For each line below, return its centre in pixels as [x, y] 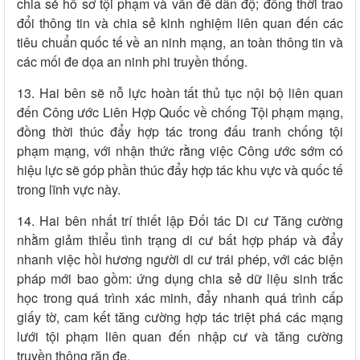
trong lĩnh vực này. [69, 190]
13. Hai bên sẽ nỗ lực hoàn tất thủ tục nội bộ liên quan [180, 93]
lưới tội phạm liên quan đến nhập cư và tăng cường [180, 337]
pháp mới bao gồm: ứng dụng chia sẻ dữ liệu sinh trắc [180, 279]
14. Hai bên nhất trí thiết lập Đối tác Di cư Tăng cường [180, 221]
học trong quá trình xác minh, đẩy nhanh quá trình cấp [180, 298]
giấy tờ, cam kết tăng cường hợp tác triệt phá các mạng [180, 317]
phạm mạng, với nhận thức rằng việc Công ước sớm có [180, 151]
